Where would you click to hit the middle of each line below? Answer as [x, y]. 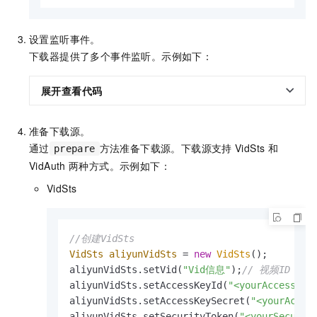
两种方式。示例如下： [120, 166]
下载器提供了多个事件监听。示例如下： [121, 56]
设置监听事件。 [65, 39]
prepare [74, 149]
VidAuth [47, 166]
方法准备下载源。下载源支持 [166, 148]
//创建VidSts [102, 239]
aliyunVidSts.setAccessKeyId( [149, 286]
